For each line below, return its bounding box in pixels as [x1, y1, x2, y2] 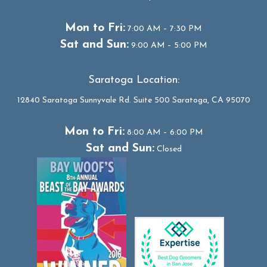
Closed [154, 145, 182, 154]
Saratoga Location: [88, 74, 179, 86]
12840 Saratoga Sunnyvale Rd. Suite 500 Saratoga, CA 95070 [17, 96, 250, 105]
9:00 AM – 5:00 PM [128, 41, 207, 51]
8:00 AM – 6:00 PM [124, 128, 203, 138]
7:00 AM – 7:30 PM [125, 24, 202, 34]
